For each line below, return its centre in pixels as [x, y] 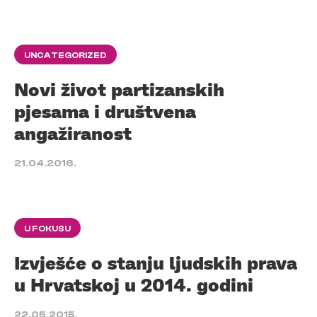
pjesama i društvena [105, 111]
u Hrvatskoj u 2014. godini [134, 284]
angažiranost [73, 133]
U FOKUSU [47, 229]
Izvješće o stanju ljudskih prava [156, 263]
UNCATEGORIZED [65, 55]
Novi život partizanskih [119, 89]
